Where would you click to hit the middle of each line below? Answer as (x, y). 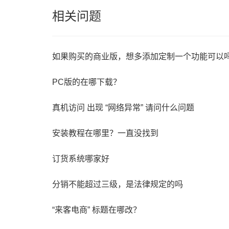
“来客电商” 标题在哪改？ (97, 210)
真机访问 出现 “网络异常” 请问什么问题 (123, 108)
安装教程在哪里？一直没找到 (105, 133)
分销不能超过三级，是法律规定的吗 (118, 184)
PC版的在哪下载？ (87, 82)
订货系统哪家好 (81, 159)
